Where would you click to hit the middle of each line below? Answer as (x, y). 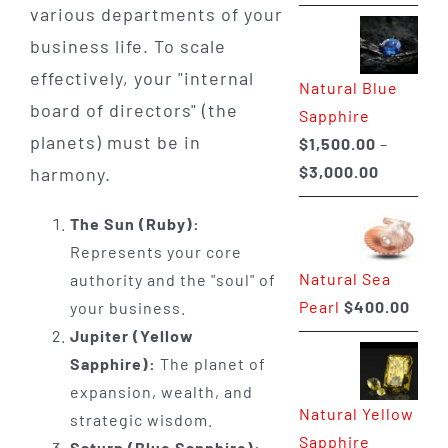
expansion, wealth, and (161, 392)
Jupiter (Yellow (131, 336)
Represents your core (155, 252)
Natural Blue (348, 87)
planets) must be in (115, 142)
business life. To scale (127, 46)
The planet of (210, 364)
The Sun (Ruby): (134, 224)
